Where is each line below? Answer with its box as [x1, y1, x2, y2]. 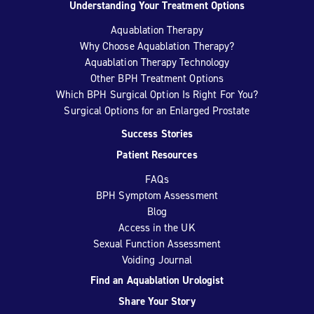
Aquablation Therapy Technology [84, 55, 230, 69]
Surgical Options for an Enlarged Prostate [64, 104, 250, 118]
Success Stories [121, 127, 193, 141]
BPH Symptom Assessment [96, 189, 218, 203]
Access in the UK [118, 221, 196, 235]
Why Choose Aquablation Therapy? [79, 39, 235, 53]
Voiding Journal [121, 253, 193, 267]
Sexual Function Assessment [93, 237, 221, 251]
